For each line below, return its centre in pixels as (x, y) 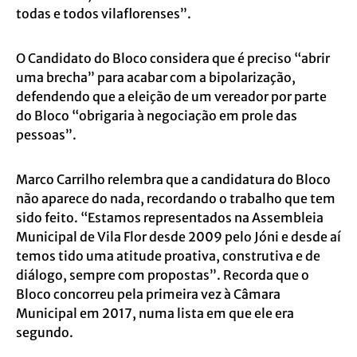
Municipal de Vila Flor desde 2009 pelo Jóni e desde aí (178, 237)
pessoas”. (46, 135)
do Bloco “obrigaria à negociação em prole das (157, 116)
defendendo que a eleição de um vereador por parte (171, 97)
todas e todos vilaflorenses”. (104, 14)
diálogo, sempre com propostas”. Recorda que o (163, 275)
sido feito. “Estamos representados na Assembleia (170, 218)
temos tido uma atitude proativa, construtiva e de (168, 256)
